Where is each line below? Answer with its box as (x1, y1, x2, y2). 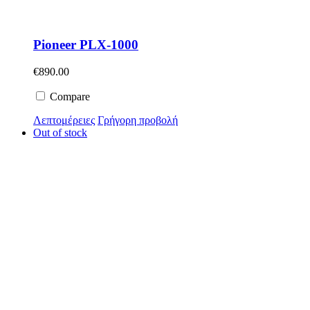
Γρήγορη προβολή (98, 113, 178, 126)
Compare (47, 90, 90, 102)
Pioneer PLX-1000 (33, 37, 138, 52)
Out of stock (33, 126, 87, 138)
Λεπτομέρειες (33, 113, 95, 126)
